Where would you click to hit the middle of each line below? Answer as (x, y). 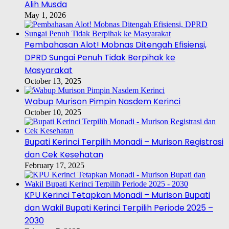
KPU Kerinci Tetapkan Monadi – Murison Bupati (117, 195)
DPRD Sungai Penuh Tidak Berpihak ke (100, 58)
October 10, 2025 (53, 112)
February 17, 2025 (54, 166)
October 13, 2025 (53, 81)
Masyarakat (49, 71)
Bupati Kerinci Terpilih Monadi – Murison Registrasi (124, 142)
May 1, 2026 (45, 15)
